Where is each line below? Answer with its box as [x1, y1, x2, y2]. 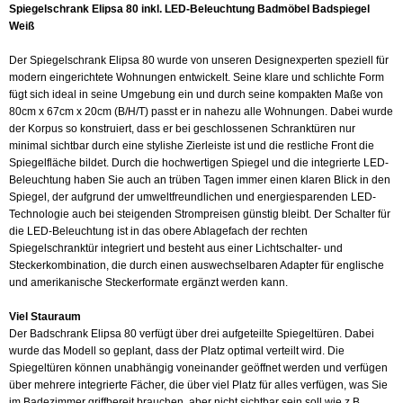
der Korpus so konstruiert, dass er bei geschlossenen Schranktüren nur [9, 121, 355, 135]
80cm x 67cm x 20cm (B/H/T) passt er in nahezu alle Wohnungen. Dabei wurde [9, 104, 393, 118]
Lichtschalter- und [255, 241, 343, 255]
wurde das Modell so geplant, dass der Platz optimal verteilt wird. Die [9, 344, 345, 357]
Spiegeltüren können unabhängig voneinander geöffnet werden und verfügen [9, 361, 388, 374]
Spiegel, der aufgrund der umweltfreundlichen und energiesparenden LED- [9, 190, 376, 203]
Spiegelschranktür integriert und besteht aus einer [9, 241, 255, 255]
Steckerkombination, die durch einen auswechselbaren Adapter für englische [9, 258, 384, 272]
